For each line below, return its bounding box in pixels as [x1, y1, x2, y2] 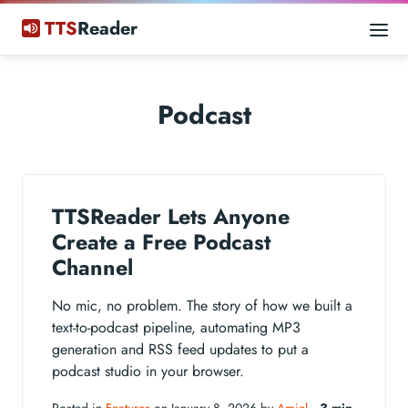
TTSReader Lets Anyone [52, 201, 290, 232]
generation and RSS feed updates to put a [52, 339, 309, 360]
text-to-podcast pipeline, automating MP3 [52, 317, 301, 338]
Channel [52, 252, 133, 283]
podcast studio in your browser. [52, 361, 244, 382]
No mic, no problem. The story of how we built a [52, 295, 352, 316]
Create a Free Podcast [52, 227, 270, 258]
